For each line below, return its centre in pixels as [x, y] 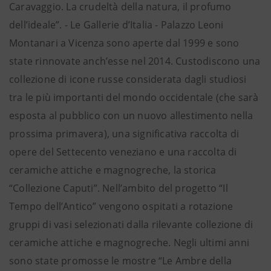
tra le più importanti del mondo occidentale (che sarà [134, 97]
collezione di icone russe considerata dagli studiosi [128, 79]
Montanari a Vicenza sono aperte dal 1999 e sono [124, 43]
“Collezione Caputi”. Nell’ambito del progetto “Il [119, 188]
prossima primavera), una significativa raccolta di [124, 134]
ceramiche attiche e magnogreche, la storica [113, 170]
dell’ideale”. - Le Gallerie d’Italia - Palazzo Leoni [116, 25]
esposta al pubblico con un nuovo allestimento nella [131, 116]
